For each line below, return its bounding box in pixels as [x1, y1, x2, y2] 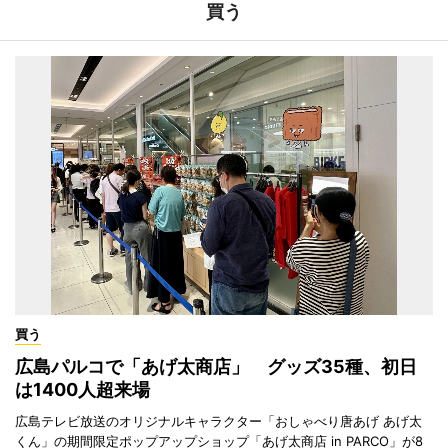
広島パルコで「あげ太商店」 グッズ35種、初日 [15, 355, 417, 377]
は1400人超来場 [15, 378, 150, 400]
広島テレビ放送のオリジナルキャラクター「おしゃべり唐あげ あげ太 [15, 412, 422, 429]
